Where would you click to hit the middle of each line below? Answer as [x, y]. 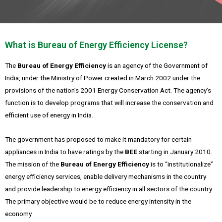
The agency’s [192, 90]
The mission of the [33, 164]
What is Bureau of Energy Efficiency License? [96, 45]
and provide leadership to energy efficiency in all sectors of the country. [109, 189]
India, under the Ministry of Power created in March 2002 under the [103, 78]
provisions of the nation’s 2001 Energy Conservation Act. [88, 90]
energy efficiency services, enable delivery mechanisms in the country [106, 177]
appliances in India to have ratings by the [65, 152]
